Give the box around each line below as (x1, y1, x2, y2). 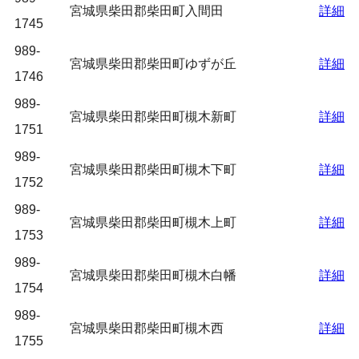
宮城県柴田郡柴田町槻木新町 (70, 110, 236, 123)
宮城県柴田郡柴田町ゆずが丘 (70, 57, 236, 71)
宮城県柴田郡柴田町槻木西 (70, 321, 224, 335)
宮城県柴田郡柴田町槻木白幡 (70, 268, 236, 282)
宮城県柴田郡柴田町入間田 (70, 4, 224, 18)
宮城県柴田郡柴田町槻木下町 (70, 163, 236, 176)
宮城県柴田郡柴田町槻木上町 (70, 216, 236, 229)
